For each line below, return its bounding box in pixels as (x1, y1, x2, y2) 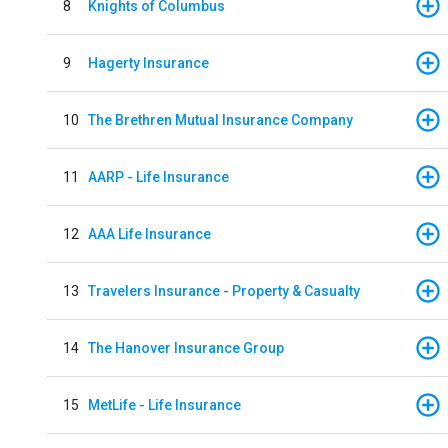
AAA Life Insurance (88, 225, 211, 242)
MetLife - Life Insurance (88, 396, 241, 413)
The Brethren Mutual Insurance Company (88, 111, 353, 128)
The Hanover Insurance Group (88, 339, 284, 356)
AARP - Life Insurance (88, 168, 229, 185)
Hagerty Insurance (88, 54, 209, 71)
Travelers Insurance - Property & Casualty (88, 282, 360, 299)
